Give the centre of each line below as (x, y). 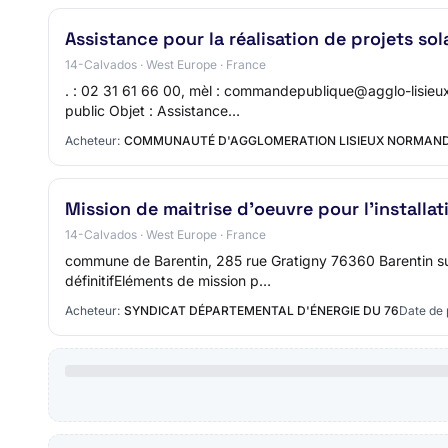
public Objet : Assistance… (152, 110)
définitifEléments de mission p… (168, 280)
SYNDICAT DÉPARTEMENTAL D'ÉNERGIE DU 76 (261, 310)
